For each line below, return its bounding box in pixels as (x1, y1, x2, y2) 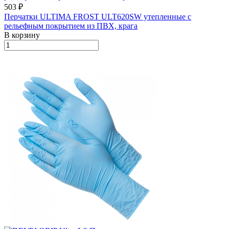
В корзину (4, 30, 40, 39)
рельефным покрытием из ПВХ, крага (4, 21, 138, 30)
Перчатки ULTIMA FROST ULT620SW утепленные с (4, 12, 191, 21)
